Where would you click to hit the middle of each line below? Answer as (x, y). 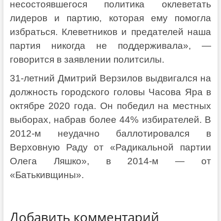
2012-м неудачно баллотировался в (110, 134)
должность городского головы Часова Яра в (110, 92)
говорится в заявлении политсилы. (87, 60)
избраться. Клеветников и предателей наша (110, 32)
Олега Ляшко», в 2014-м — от (110, 161)
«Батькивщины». (47, 175)
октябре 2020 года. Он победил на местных (110, 106)
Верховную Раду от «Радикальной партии (110, 147)
